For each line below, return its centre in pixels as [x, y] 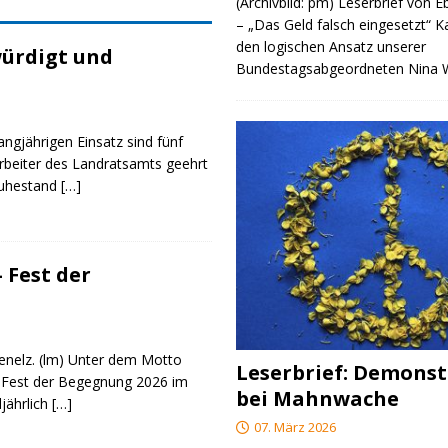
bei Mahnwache [318, 399]
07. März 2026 [295, 427]
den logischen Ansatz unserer [331, 46]
